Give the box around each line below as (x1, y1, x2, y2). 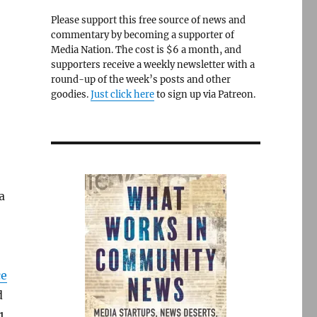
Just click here (90, 88, 154, 100)
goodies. (50, 88, 91, 100)
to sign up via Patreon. (154, 88, 255, 100)
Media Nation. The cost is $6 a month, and (50, 44, 241, 56)
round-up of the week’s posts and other (50, 74, 231, 86)
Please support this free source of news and (50, 14, 246, 26)
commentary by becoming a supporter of (50, 29, 234, 41)
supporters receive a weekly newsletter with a (50, 59, 255, 71)
